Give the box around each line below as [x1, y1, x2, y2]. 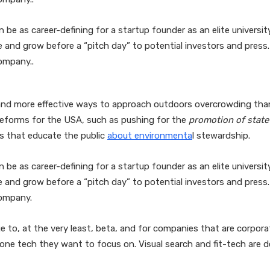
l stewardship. [192, 130, 250, 141]
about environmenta [107, 130, 192, 141]
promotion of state [186, 115, 269, 125]
